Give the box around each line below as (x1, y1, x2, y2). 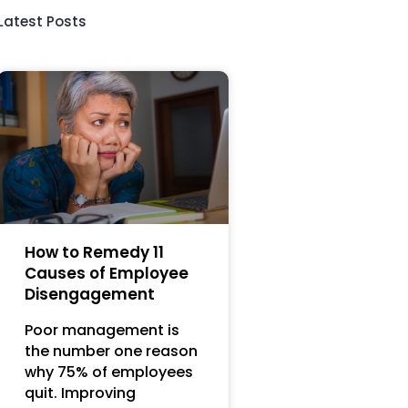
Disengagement (24, 282, 155, 305)
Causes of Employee (24, 261, 189, 284)
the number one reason (24, 340, 198, 362)
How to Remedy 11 (24, 240, 164, 263)
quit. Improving (24, 382, 136, 403)
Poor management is (24, 319, 179, 341)
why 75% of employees (24, 361, 193, 382)
